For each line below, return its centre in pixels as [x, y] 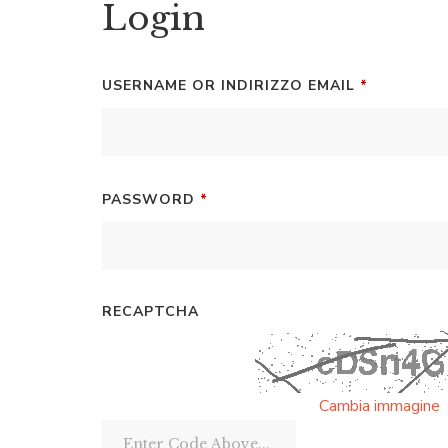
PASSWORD [151, 199]
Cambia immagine [379, 406]
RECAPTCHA [150, 311]
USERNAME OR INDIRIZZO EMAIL [231, 85]
